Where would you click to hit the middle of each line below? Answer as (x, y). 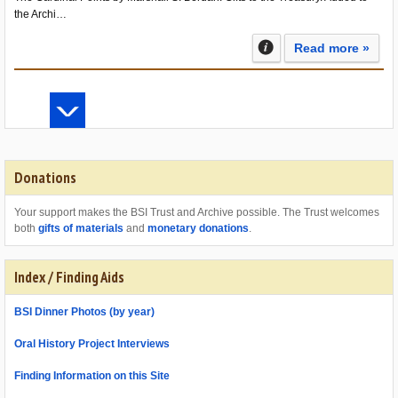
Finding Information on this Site (92, 376)
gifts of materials (81, 228)
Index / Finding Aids (69, 277)
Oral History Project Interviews (92, 344)
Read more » (332, 48)
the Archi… (40, 14)
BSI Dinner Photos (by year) (84, 312)
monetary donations (198, 228)
